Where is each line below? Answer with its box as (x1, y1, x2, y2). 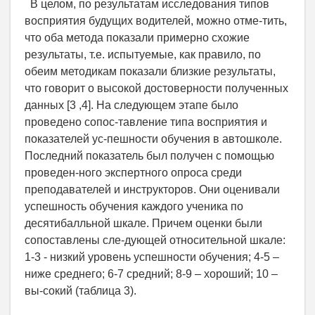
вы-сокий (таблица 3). (25, 285, 136, 297)
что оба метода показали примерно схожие (25, 32, 250, 44)
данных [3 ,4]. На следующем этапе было (25, 99, 238, 112)
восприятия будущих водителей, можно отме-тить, (25, 15, 287, 27)
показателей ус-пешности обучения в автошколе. (25, 133, 282, 146)
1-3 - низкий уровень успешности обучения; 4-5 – (25, 251, 279, 264)
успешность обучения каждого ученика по (25, 200, 243, 213)
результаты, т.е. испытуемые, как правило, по (25, 49, 261, 61)
